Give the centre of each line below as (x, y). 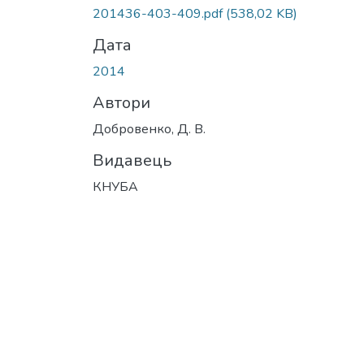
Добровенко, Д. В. (149, 129)
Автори (121, 102)
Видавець (132, 160)
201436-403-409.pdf (159, 13)
